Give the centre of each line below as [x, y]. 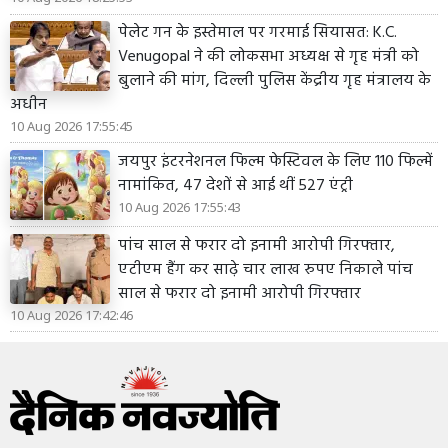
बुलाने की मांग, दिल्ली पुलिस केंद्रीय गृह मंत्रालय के [274, 81]
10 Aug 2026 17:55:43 [179, 206]
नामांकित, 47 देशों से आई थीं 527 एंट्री [235, 185]
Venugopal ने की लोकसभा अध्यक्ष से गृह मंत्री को [268, 57]
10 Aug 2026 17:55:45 [71, 126]
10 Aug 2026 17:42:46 [71, 314]
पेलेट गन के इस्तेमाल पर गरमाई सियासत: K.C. [257, 33]
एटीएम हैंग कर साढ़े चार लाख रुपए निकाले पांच [265, 269]
